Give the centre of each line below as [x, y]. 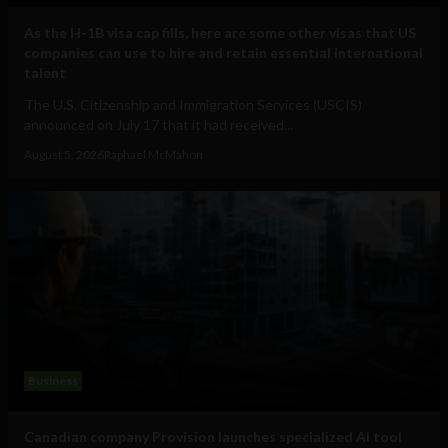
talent [45, 73]
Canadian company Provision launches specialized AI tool [213, 437]
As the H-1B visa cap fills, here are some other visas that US [220, 33]
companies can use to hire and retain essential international [223, 53]
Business [53, 381]
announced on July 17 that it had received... [158, 125]
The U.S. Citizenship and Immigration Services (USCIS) [193, 105]
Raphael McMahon [153, 155]
